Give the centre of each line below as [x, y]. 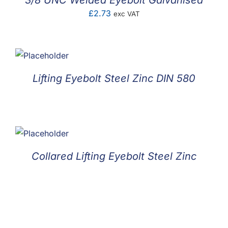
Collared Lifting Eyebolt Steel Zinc [114, 156]
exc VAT [126, 14]
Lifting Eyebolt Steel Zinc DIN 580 [114, 78]
